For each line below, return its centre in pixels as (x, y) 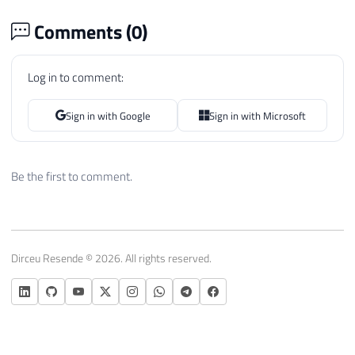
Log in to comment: (76, 77)
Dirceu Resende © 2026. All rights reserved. (111, 258)
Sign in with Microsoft (258, 115)
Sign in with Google (108, 115)
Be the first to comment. (72, 177)
